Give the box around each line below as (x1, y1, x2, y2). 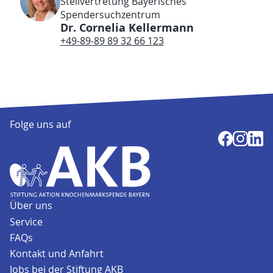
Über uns (10, 199, 53, 213)
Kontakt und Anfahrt (10, 246, 104, 260)
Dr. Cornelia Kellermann (60, 19, 194, 35)
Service (10, 214, 43, 229)
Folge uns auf (10, 118, 71, 132)
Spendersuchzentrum (60, 7, 160, 21)
